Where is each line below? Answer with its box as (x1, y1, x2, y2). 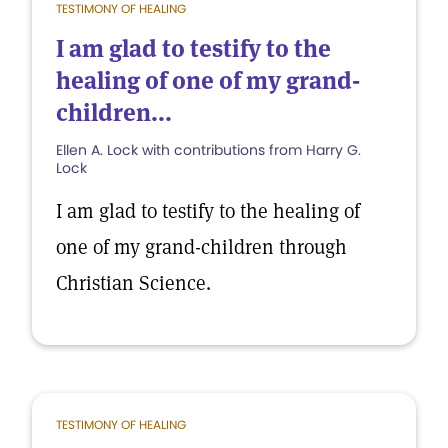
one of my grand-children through (56, 234, 347, 260)
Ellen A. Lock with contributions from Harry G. (56, 140, 361, 160)
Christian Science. (56, 270, 211, 296)
